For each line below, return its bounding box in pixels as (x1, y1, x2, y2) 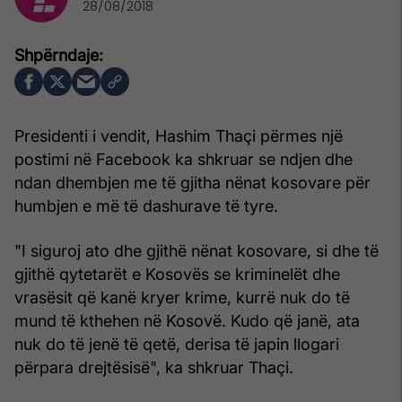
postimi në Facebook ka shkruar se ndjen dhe (14, 150, 353, 170)
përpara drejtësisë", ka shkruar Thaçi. (14, 358, 293, 378)
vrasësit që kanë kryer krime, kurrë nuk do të (14, 288, 350, 308)
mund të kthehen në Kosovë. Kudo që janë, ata (14, 311, 360, 331)
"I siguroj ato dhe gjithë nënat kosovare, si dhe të (14, 241, 379, 261)
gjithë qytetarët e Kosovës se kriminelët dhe (14, 265, 340, 284)
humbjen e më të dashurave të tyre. (14, 197, 278, 216)
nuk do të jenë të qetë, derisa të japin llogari (14, 335, 339, 354)
